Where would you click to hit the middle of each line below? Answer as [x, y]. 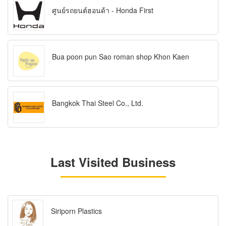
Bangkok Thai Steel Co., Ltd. [98, 103]
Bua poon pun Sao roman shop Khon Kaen [121, 57]
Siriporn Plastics [76, 211]
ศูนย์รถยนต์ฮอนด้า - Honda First [103, 10]
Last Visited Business [113, 162]
